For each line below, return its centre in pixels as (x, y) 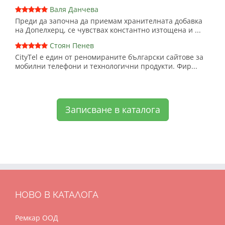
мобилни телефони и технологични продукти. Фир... (106, 66)
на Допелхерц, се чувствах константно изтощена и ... (108, 30)
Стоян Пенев (72, 45)
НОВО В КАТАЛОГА (57, 194)
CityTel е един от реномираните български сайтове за (109, 57)
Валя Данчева (74, 9)
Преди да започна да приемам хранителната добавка (109, 21)
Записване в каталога (113, 109)
